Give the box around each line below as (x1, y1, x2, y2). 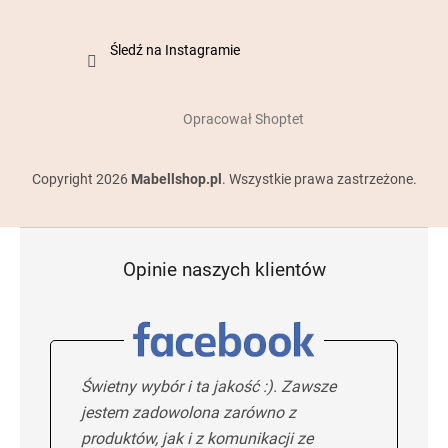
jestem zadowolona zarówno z (81, 402, 296, 422)
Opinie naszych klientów (122, 258, 326, 282)
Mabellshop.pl (130, 171, 222, 188)
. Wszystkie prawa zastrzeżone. (221, 171, 417, 188)
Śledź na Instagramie (110, 42, 240, 59)
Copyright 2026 (31, 171, 131, 188)
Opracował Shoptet (182, 110, 304, 127)
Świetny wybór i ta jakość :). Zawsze (81, 376, 336, 396)
